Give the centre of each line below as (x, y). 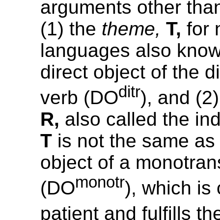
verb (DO (80, 97)
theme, (131, 28)
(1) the (71, 28)
